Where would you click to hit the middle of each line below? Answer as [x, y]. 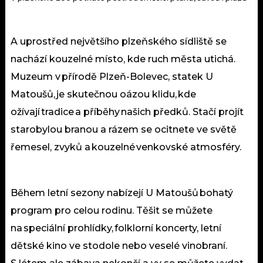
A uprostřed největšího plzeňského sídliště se [119, 42]
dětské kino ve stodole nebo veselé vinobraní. [119, 246]
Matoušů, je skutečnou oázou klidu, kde [103, 95]
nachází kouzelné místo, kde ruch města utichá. [124, 59]
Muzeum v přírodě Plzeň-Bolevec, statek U [112, 77]
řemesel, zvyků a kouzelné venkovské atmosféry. [126, 147]
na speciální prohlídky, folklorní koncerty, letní [116, 228]
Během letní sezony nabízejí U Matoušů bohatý [122, 193]
